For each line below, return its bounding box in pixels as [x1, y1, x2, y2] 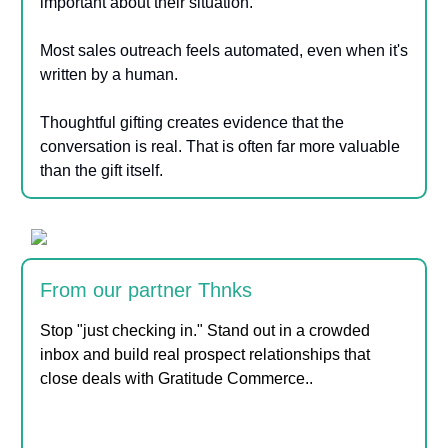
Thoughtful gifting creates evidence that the [40, 113, 344, 131]
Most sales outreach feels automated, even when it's [40, 41, 408, 59]
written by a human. [40, 65, 178, 83]
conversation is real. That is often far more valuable [40, 137, 400, 155]
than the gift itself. [40, 161, 163, 179]
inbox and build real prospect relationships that [40, 345, 370, 363]
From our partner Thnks [40, 278, 252, 301]
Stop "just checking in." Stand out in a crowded [40, 321, 370, 339]
